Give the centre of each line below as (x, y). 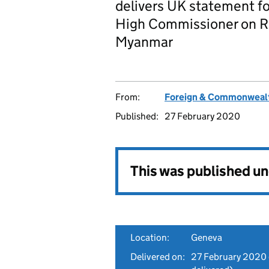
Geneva (207, 237)
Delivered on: (158, 257)
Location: (150, 237)
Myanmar (144, 42)
